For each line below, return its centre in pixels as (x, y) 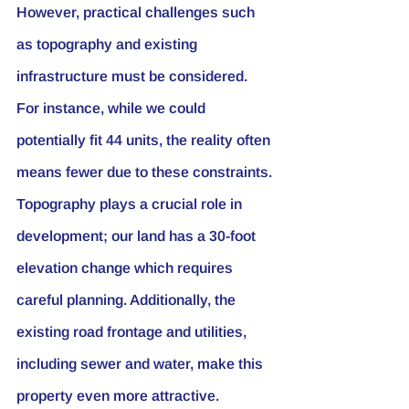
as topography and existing (109, 44)
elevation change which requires (126, 267)
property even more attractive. (118, 395)
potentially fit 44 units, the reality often (145, 140)
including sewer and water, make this (142, 363)
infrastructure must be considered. (134, 76)
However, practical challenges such (137, 12)
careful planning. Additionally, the (128, 299)
